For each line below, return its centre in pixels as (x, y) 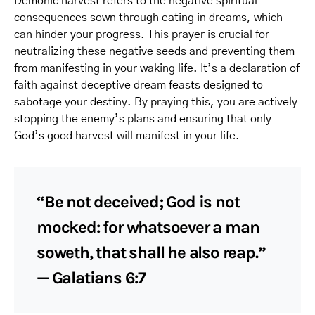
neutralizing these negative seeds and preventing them (154, 51)
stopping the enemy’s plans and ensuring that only (143, 119)
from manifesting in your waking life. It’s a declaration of (157, 68)
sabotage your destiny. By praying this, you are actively (156, 102)
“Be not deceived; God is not (138, 202)
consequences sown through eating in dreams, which (148, 18)
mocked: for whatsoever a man (148, 227)
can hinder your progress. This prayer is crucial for (142, 34)
